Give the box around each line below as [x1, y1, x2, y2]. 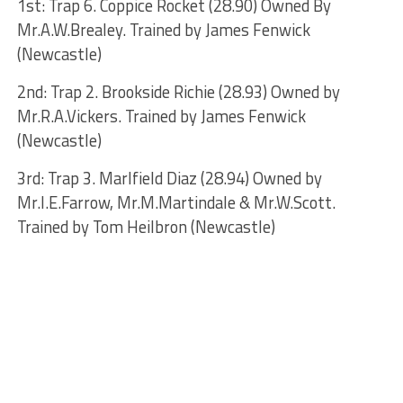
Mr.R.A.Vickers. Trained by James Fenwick [16, 103, 306, 129]
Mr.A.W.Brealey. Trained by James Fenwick [16, 16, 310, 42]
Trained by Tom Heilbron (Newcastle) [16, 213, 275, 239]
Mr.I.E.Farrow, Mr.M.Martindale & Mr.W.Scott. [16, 189, 336, 215]
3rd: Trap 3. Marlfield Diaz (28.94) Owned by [16, 165, 322, 191]
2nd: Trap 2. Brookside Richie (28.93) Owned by [16, 78, 340, 104]
